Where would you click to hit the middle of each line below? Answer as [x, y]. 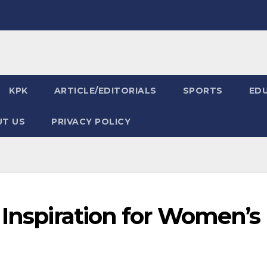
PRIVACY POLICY [91, 122]
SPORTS [203, 91]
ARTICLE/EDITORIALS [105, 91]
